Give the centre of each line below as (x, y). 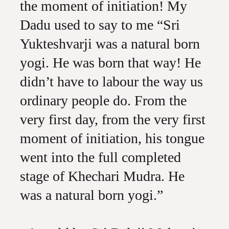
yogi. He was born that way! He (110, 63)
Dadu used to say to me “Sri (100, 25)
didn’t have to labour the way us (111, 82)
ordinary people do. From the (103, 100)
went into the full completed (100, 157)
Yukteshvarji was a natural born (110, 44)
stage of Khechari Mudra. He (102, 176)
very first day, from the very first (112, 119)
